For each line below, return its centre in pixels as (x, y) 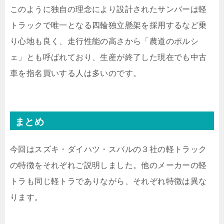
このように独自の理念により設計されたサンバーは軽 (108, 9)
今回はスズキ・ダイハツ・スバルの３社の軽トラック (108, 149)
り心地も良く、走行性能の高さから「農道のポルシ (104, 41)
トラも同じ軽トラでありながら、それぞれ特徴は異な (108, 181)
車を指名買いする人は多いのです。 (76, 73)
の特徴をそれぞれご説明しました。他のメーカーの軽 (108, 165)
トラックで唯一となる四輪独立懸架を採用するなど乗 (108, 25)
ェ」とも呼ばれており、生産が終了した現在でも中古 (108, 57)
